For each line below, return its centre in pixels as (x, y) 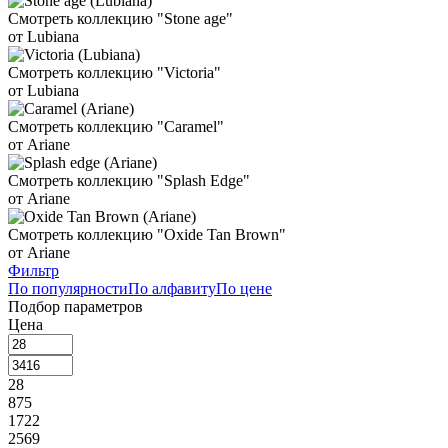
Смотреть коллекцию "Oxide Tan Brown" (147, 235)
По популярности (68, 289)
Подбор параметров (75, 307)
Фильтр (33, 271)
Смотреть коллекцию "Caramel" (116, 127)
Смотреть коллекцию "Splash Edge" (129, 181)
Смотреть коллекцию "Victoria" (114, 73)
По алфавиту (172, 289)
